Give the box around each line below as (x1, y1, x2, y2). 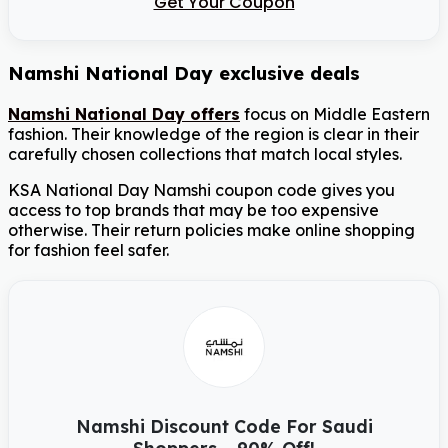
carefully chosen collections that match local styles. (8, 143, 402, 164)
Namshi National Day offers (8, 103, 240, 124)
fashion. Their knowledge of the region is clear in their (8, 123, 419, 144)
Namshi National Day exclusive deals (8, 61, 360, 86)
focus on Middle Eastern (240, 103, 430, 124)
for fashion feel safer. (8, 239, 169, 260)
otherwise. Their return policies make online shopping (8, 219, 415, 240)
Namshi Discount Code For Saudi (75, 414, 373, 437)
